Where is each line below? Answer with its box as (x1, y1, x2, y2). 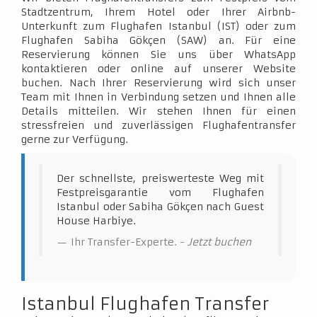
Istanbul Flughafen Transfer (21, 294, 269, 315)
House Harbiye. (57, 214, 136, 227)
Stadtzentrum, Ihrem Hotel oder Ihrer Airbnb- (21, 6, 296, 18)
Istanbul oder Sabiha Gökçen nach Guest (57, 200, 264, 213)
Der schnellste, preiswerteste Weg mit (57, 172, 264, 185)
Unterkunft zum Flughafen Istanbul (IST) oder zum (21, 20, 296, 33)
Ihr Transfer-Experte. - (71, 236, 188, 248)
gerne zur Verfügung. (21, 133, 128, 146)
